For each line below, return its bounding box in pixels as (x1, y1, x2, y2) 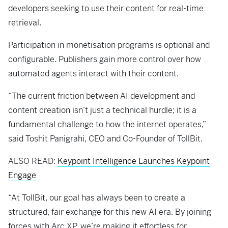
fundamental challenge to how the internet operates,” (8, 119, 206, 130)
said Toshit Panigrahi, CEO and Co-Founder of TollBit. (8, 133, 205, 145)
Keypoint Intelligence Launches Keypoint (58, 156, 210, 167)
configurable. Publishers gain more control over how (8, 54, 201, 65)
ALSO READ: (8, 156, 58, 167)
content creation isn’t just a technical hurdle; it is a (8, 105, 196, 116)
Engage (8, 170, 36, 181)
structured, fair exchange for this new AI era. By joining (8, 207, 211, 218)
